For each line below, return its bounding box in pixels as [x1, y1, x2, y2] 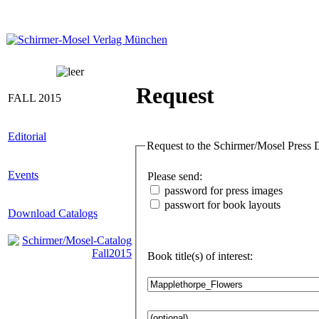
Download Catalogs [8, 207, 98, 219]
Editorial [8, 130, 46, 142]
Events [8, 169, 38, 181]
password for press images [164, 184, 286, 197]
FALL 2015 [8, 92, 61, 104]
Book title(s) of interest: [206, 249, 253, 262]
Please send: [179, 169, 202, 182]
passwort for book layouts [164, 198, 281, 211]
